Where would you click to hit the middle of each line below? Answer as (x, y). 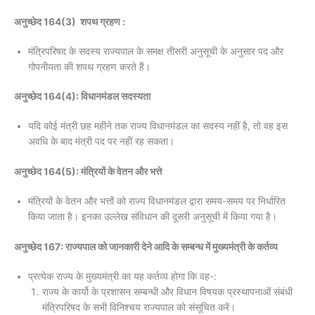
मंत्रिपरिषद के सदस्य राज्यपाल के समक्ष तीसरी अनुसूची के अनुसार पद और (156, 51)
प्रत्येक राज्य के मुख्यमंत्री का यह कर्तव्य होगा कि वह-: (122, 276)
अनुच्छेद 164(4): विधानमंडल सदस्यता (83, 97)
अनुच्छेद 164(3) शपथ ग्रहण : (70, 21)
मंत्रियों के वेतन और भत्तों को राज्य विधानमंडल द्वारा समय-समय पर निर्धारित (157, 201)
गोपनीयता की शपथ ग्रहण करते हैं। (89, 66)
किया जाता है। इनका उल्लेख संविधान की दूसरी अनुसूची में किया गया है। (153, 217)
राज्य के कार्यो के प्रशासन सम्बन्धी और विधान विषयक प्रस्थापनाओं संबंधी (167, 291)
